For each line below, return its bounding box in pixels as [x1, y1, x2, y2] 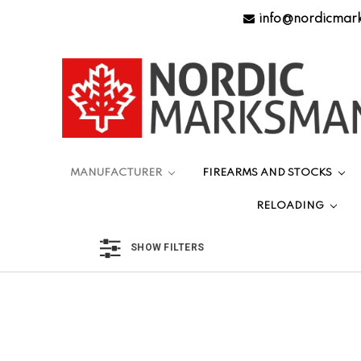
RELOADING [256, 201, 327, 212]
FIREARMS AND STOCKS [202, 168, 335, 179]
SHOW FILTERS [131, 242, 204, 254]
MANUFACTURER [70, 168, 165, 179]
